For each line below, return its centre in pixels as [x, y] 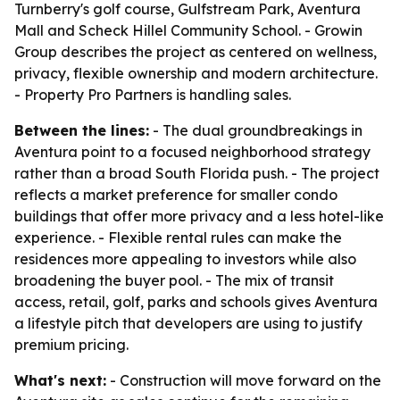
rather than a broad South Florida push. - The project [197, 173]
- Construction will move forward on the [244, 380]
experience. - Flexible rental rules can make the [178, 237]
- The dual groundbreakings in [256, 130]
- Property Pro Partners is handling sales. [153, 95]
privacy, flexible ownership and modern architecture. [196, 73]
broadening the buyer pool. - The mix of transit [174, 280]
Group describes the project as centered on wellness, [196, 52]
